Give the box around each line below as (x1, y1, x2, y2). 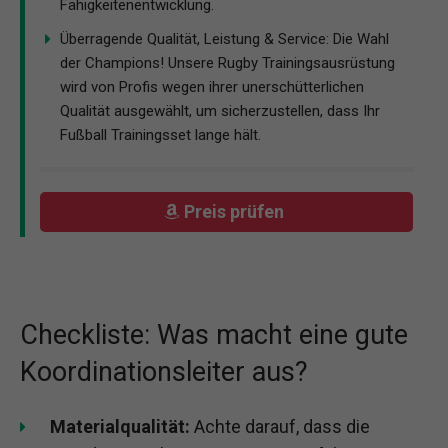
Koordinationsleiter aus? (20, 355, 308, 388)
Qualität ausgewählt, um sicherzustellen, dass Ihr (60, 101, 380, 120)
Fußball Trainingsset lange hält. (60, 125, 261, 144)
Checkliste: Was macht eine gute (20, 318, 408, 351)
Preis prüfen (184, 201, 289, 223)
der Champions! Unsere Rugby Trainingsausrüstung (60, 53, 395, 72)
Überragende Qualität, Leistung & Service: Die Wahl (60, 29, 389, 48)
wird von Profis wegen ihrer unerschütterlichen (60, 77, 364, 96)
